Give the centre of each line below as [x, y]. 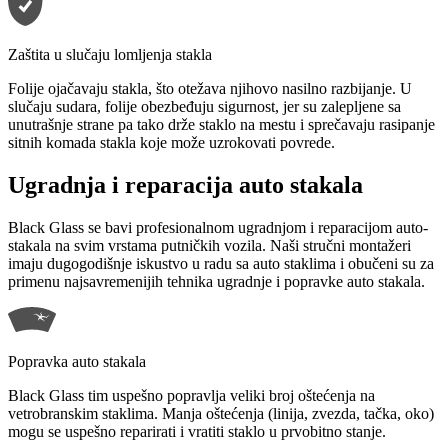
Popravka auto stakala [77, 362]
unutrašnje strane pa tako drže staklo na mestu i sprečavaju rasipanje [221, 125]
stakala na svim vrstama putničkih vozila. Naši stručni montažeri [209, 246]
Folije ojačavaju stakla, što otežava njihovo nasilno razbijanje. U [210, 89]
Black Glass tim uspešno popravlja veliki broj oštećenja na [191, 396]
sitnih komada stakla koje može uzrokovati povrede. [171, 143]
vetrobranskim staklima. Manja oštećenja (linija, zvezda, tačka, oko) [221, 414]
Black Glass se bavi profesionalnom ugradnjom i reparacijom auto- [218, 228]
